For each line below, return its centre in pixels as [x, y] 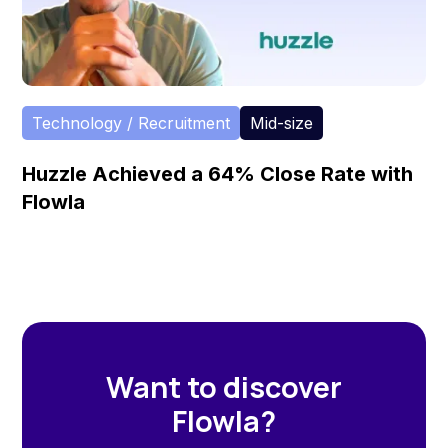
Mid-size [282, 123]
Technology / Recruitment [131, 123]
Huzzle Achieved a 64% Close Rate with [218, 174]
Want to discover [224, 387]
